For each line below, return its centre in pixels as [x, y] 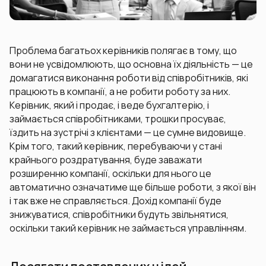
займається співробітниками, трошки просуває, [118, 118]
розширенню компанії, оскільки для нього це [110, 173]
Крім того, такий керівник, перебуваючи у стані [116, 146]
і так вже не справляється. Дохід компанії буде [115, 200]
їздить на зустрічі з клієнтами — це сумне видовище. [128, 132]
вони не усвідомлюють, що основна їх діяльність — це [131, 64]
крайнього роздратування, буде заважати [106, 159]
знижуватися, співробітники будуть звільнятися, [119, 214]
